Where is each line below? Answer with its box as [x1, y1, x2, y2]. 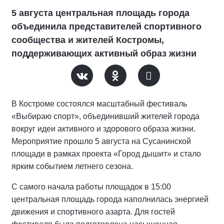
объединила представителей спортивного [11, 21, 201, 31]
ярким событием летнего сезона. [11, 162, 133, 170]
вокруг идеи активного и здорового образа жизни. [11, 124, 195, 133]
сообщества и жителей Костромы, [11, 35, 164, 45]
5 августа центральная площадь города [11, 8, 189, 18]
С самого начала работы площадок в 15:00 [11, 182, 171, 191]
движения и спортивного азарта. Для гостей [11, 207, 175, 216]
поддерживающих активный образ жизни [11, 48, 196, 58]
